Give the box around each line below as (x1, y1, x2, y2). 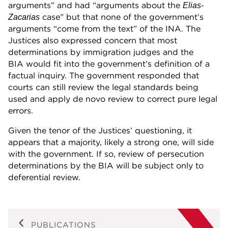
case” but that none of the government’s (40, 12, 204, 22)
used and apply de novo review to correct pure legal (8, 94, 217, 104)
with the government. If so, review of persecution (8, 149, 204, 159)
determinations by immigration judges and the (8, 47, 193, 58)
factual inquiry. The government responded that (8, 70, 199, 81)
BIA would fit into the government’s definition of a (8, 59, 210, 69)
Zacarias (8, 13, 40, 22)
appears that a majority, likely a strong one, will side (8, 137, 214, 148)
